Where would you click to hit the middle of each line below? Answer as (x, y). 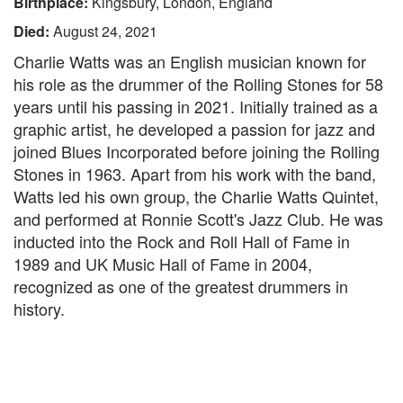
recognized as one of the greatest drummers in (181, 286)
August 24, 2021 (105, 31)
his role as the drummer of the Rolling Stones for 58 (198, 84)
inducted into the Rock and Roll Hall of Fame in (182, 241)
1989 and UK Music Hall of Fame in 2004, (163, 264)
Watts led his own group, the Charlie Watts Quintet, (196, 196)
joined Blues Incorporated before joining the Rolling (197, 151)
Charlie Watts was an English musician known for (190, 61)
